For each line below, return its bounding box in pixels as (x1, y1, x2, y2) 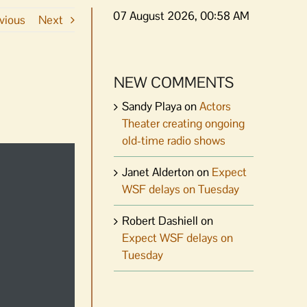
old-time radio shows (122, 132, 225, 148)
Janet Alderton (122, 164, 194, 180)
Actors (199, 98, 231, 114)
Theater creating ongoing (122, 115, 245, 131)
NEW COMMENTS (114, 73, 234, 92)
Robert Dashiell (122, 212, 198, 228)
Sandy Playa (122, 98, 182, 114)
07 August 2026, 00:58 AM (113, 8, 249, 23)
